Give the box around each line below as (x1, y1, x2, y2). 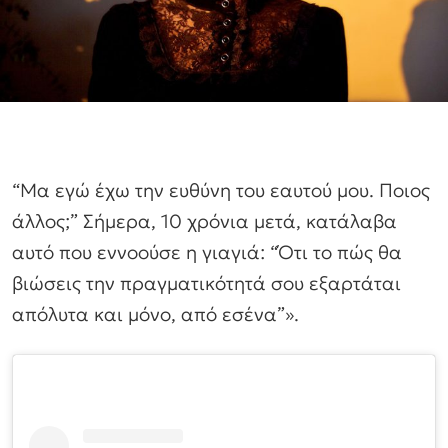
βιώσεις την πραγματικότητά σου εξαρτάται (12, 271, 401, 296)
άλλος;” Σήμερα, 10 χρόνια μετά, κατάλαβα (12, 209, 397, 234)
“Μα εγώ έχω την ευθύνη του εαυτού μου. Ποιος (12, 178, 430, 203)
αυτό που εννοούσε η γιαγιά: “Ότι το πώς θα (12, 240, 402, 265)
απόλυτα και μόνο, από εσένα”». (12, 302, 299, 327)
